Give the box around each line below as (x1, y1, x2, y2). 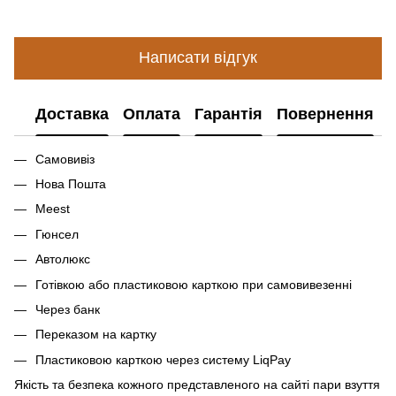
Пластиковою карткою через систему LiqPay (35, 352, 291, 367)
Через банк (35, 301, 100, 316)
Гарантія (194, 105, 263, 124)
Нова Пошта (35, 176, 106, 191)
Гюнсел (35, 226, 79, 241)
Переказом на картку (35, 327, 156, 342)
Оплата (123, 105, 180, 124)
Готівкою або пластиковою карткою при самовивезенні (35, 277, 352, 292)
